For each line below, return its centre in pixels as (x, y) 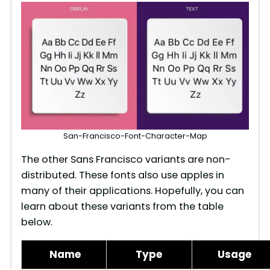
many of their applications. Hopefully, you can (132, 190)
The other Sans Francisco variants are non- (126, 159)
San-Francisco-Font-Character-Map (135, 136)
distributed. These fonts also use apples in (122, 175)
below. (36, 222)
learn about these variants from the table (122, 206)
